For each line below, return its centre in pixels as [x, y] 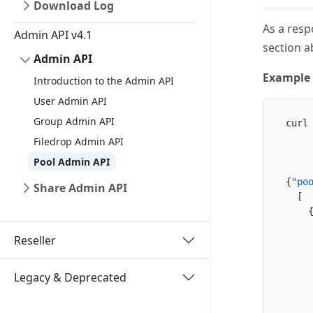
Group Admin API [74, 121]
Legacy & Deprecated [70, 277]
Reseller [35, 240]
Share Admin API [80, 188]
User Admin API [70, 101]
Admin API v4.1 [53, 35]
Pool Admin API [72, 162]
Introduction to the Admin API [104, 81]
